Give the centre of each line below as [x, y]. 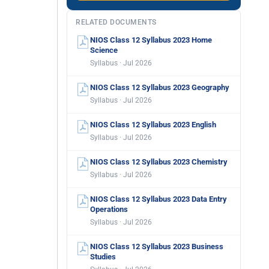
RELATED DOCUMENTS [116, 22]
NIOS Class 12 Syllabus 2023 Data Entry [159, 199]
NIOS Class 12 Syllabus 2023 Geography [160, 87]
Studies [103, 257]
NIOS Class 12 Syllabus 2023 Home [151, 40]
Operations [109, 209]
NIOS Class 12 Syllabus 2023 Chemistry [159, 162]
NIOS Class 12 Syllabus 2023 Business [157, 246]
